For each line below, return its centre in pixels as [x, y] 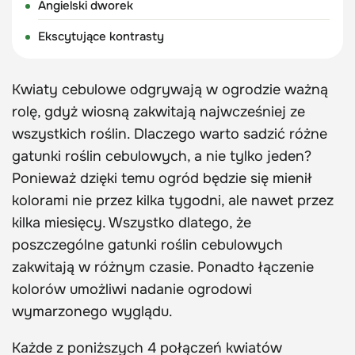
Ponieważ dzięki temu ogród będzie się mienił [162, 178]
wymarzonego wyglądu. [92, 311]
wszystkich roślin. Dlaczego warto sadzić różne [170, 134]
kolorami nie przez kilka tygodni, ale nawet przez [173, 200]
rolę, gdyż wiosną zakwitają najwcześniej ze [158, 111]
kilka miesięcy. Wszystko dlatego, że [132, 222]
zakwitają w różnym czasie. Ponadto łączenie [163, 267]
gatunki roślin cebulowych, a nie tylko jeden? [162, 156]
